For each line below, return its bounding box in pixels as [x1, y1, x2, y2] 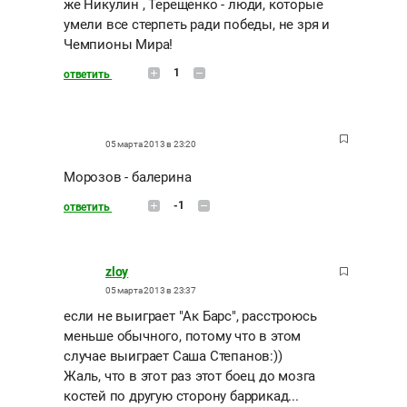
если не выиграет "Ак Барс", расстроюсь [64, 308, 317, 325]
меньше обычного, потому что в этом [64, 328, 302, 345]
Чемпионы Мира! [64, 36, 174, 54]
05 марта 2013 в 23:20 [105, 139, 196, 150]
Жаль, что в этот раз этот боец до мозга [64, 368, 316, 385]
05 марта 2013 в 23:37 [105, 285, 196, 296]
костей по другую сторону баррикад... [64, 388, 299, 405]
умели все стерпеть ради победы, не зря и [64, 16, 330, 34]
